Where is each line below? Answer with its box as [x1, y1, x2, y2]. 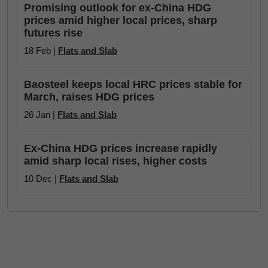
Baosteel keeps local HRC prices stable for [24, 78, 242, 90]
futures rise [24, 27, 83, 39]
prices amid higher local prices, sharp [24, 14, 217, 26]
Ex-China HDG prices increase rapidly [24, 142, 217, 154]
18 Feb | [24, 45, 58, 56]
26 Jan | [24, 109, 57, 120]
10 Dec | [24, 173, 59, 184]
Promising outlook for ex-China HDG [24, 2, 211, 14]
